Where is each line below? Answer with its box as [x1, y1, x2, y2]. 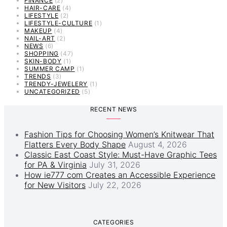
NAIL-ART [24, 34, 55, 42]
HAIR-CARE [24, 4, 61, 12]
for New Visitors [24, 179, 86, 190]
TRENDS [24, 72, 51, 80]
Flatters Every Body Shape [24, 139, 126, 149]
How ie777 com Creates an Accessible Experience [24, 169, 215, 180]
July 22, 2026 [88, 179, 141, 190]
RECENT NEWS [90, 105, 137, 113]
